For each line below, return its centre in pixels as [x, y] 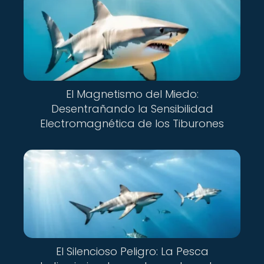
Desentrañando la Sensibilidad [132, 109]
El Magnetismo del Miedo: [132, 94]
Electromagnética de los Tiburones [132, 123]
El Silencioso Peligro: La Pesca [132, 251]
